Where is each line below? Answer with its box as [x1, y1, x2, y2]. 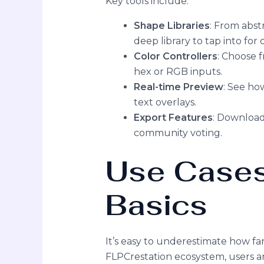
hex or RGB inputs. [133, 65, 222, 77]
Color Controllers [133, 50, 217, 62]
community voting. [133, 127, 222, 138]
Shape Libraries [133, 19, 210, 31]
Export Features [133, 111, 213, 123]
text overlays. [133, 96, 196, 108]
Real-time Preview [133, 81, 223, 93]
